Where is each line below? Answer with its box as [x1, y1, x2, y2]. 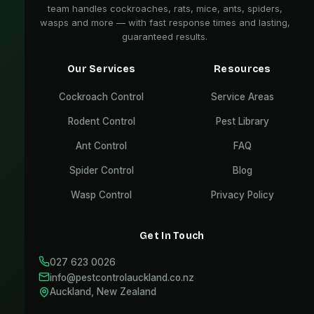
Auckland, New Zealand [50, 286, 156, 297]
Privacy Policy [210, 189, 274, 200]
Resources [214, 63, 271, 75]
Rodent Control [67, 116, 135, 127]
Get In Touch [139, 230, 205, 242]
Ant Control [76, 140, 128, 151]
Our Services [67, 63, 136, 75]
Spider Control [69, 165, 134, 176]
